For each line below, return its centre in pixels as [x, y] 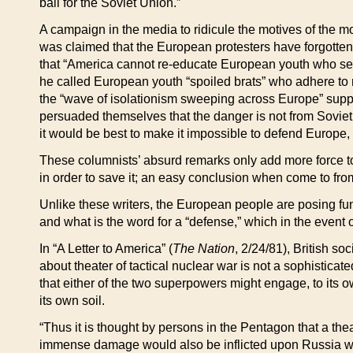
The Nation [204, 249]
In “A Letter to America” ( [106, 249]
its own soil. [72, 301]
